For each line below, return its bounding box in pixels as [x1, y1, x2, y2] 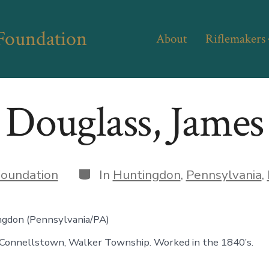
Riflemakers [205, 31, 266, 47]
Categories [76, 163, 139, 181]
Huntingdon [112, 166, 181, 183]
